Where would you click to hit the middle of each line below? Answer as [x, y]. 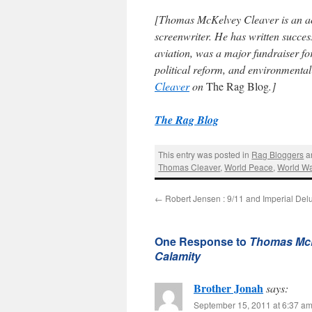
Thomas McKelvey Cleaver [219, 19]
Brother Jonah [228, 288]
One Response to [202, 241]
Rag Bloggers [278, 155]
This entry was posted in [205, 155]
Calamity [178, 256]
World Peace [249, 167]
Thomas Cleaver [189, 167]
